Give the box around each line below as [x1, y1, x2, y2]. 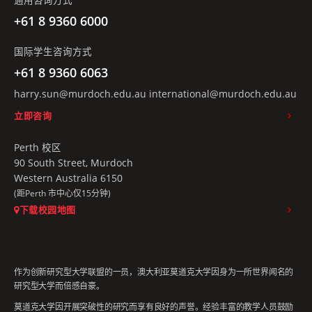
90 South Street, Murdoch [14, 157, 133, 169]
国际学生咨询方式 [14, 45, 92, 58]
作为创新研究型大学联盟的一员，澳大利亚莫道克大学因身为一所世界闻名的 [14, 266, 294, 278]
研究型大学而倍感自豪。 [14, 280, 104, 292]
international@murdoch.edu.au [149, 88, 297, 100]
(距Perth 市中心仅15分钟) [14, 187, 111, 199]
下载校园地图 [19, 203, 76, 216]
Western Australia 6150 [14, 172, 123, 185]
